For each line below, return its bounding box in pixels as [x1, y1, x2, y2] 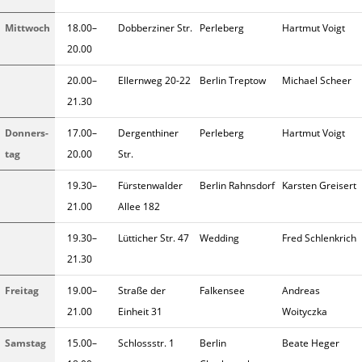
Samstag [5, 336, 46, 351]
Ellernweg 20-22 [118, 74, 191, 88]
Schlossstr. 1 [118, 336, 175, 351]
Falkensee [200, 284, 245, 298]
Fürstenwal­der [118, 179, 183, 193]
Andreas [282, 284, 320, 298]
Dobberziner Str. [118, 21, 192, 36]
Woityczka [282, 305, 327, 319]
